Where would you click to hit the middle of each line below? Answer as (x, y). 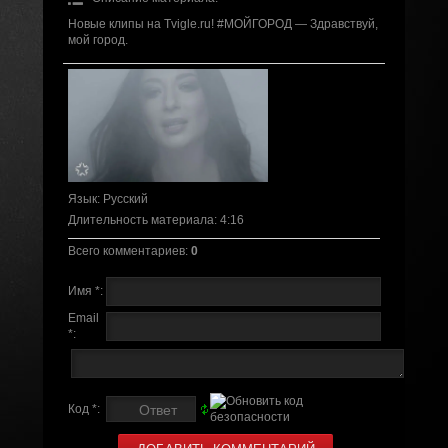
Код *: (83, 408)
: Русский (122, 198)
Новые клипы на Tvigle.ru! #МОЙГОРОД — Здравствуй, (222, 24)
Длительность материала (140, 219)
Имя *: (85, 290)
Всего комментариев (126, 250)
